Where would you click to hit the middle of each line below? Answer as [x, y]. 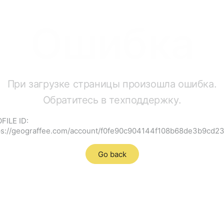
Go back [112, 154]
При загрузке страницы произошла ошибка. [112, 84]
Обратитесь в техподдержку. [112, 100]
